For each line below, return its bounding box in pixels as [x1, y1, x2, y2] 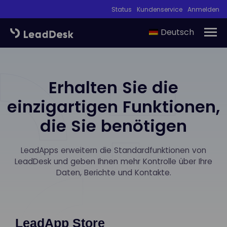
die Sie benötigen [40, 114, 187, 137]
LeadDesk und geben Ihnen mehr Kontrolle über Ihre [15, 156, 212, 167]
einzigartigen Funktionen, [7, 95, 220, 118]
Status [111, 5, 132, 14]
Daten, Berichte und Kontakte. [56, 167, 171, 178]
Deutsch [161, 26, 194, 38]
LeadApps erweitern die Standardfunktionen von [21, 144, 206, 156]
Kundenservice [137, 5, 182, 14]
